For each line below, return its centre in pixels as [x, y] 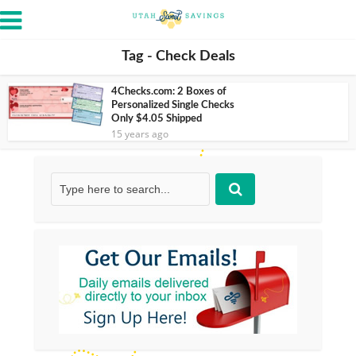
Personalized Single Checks [173, 105]
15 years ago [140, 134]
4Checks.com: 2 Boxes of [169, 92]
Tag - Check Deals [178, 56]
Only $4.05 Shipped [157, 119]
